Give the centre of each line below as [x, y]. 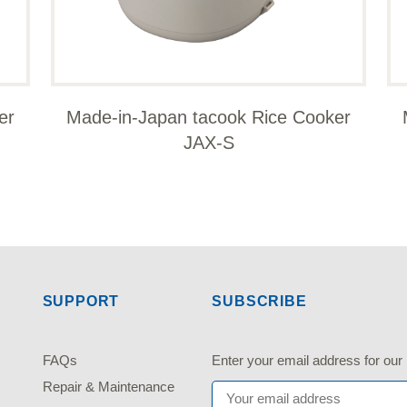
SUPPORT [81, 301]
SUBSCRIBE [259, 301]
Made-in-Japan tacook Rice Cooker [209, 117]
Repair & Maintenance [108, 386]
